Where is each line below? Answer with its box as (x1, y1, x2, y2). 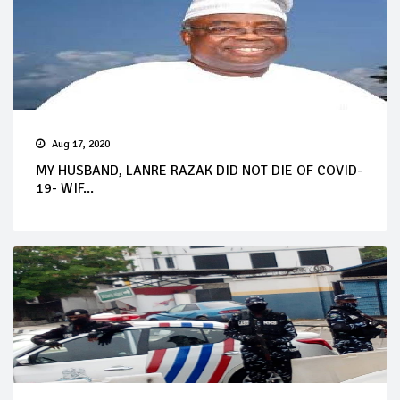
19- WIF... (36, 179, 94, 197)
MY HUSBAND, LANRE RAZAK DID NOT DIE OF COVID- (36, 161, 362, 179)
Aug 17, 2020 (52, 137, 110, 151)
